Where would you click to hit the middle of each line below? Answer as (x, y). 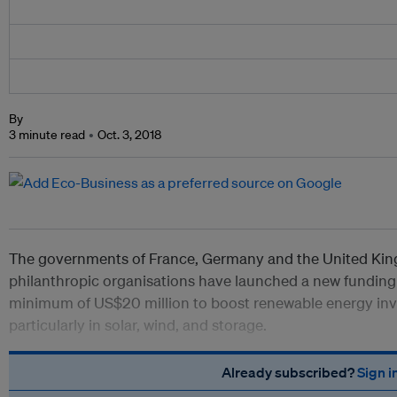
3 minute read (47, 135)
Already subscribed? (289, 373)
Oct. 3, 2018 (129, 135)
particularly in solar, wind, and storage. (138, 325)
